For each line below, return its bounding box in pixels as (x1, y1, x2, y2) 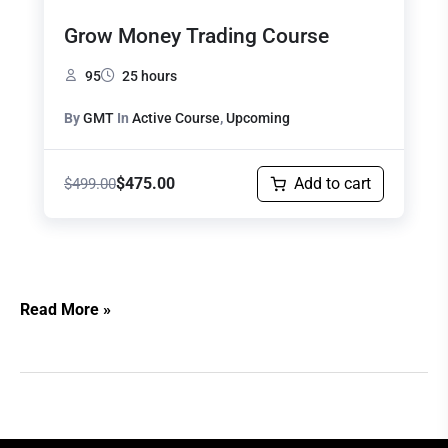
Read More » (20, 300, 111, 320)
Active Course (132, 109, 220, 126)
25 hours (122, 67, 177, 84)
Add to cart (294, 173, 371, 193)
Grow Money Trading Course (64, 23, 329, 48)
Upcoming (226, 109, 290, 126)
